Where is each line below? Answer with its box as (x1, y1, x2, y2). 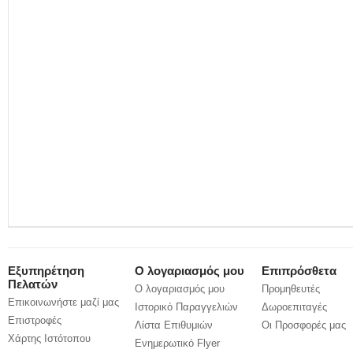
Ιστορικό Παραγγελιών (135, 301, 238, 313)
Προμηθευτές (262, 283, 320, 295)
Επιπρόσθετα (262, 264, 336, 277)
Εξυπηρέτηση (8, 264, 84, 277)
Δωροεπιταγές (262, 301, 327, 313)
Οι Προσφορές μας (262, 319, 346, 331)
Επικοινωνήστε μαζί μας (8, 296, 119, 308)
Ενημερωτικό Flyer (135, 337, 220, 349)
